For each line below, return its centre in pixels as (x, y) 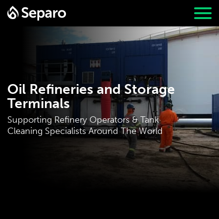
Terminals (39, 103)
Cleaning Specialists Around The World (85, 131)
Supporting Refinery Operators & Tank (83, 120)
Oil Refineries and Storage (91, 89)
